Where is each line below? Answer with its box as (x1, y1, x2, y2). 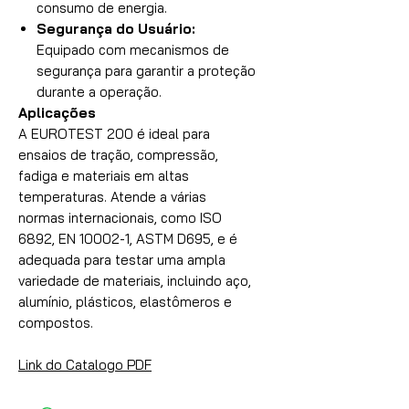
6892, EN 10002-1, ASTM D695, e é (18, 230, 237, 247)
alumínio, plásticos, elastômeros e (18, 293, 232, 310)
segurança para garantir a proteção (37, 62, 256, 79)
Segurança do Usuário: (37, 20, 195, 37)
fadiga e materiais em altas (18, 167, 189, 184)
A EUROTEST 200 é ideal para (18, 125, 210, 142)
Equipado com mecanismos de (37, 41, 229, 58)
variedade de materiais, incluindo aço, (18, 272, 251, 289)
